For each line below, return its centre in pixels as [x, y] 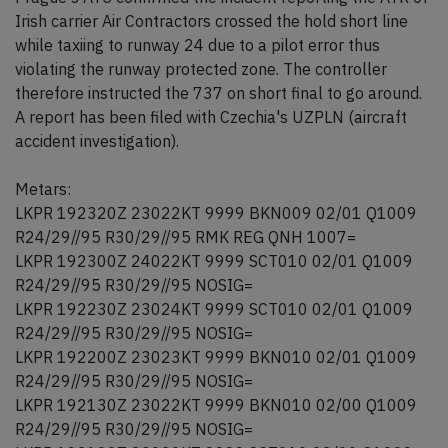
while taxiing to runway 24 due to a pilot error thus [197, 45]
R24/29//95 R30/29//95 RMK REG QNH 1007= [185, 237]
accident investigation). [97, 141]
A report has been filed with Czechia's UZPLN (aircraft [211, 117]
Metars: [43, 189]
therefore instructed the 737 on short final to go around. [218, 93]
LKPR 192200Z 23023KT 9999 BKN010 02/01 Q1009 [216, 357]
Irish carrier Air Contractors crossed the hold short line [211, 21]
